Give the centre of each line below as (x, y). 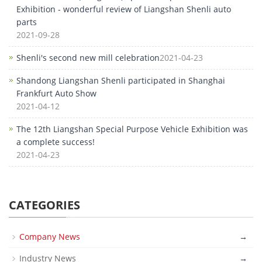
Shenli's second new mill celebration (88, 58)
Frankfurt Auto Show (56, 93)
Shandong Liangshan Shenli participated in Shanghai (121, 80)
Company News (50, 237)
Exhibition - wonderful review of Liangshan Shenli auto (124, 9)
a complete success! (56, 142)
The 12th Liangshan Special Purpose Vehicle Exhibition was (132, 129)
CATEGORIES (44, 205)
